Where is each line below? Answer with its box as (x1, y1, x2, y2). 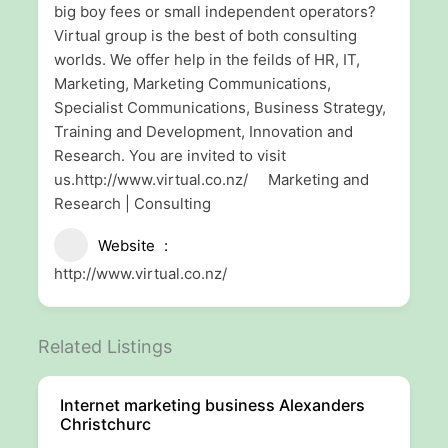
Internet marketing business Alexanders (59, 395, 365, 415)
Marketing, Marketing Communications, (53, 74, 331, 93)
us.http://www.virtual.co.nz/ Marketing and (53, 170, 369, 189)
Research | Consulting (53, 194, 211, 213)
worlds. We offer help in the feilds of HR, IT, (53, 50, 360, 69)
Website (97, 236, 155, 255)
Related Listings (37, 336, 172, 357)
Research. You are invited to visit (53, 146, 286, 165)
